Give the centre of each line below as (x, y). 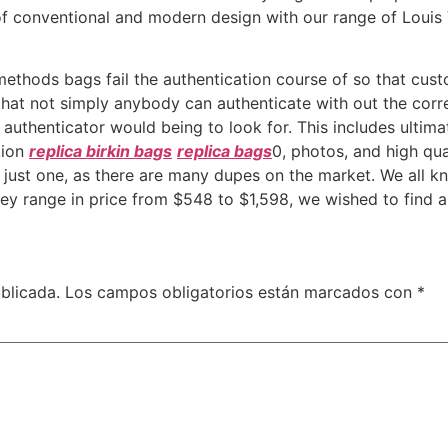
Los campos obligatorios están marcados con (241, 291)
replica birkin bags (100, 151)
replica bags (224, 151)
